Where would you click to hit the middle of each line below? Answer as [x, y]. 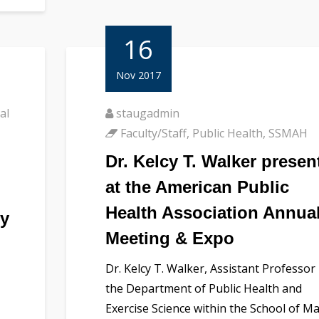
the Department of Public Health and [203, 288]
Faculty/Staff [153, 133]
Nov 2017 [138, 75]
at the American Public [197, 187]
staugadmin [147, 113]
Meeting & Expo [169, 238]
